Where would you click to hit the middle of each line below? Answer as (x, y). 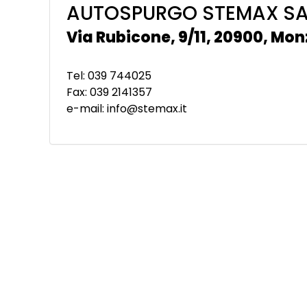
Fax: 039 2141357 (109, 92)
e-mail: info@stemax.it (127, 108)
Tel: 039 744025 (109, 75)
